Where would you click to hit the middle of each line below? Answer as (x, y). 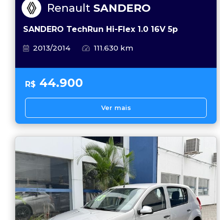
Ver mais (116, 108)
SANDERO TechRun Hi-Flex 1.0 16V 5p (100, 29)
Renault (70, 8)
